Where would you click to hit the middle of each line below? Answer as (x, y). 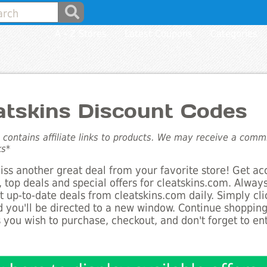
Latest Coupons (159, 34)
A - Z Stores (81, 34)
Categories (234, 34)
